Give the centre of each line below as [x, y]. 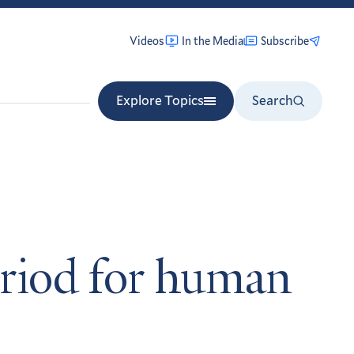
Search [273, 100]
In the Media [213, 40]
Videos [147, 40]
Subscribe [285, 40]
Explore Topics [160, 100]
